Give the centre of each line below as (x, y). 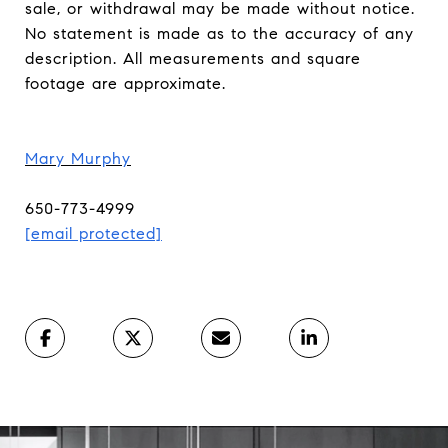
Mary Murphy (78, 158)
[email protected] (93, 233)
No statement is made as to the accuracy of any (219, 33)
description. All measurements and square (193, 58)
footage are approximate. (125, 83)
